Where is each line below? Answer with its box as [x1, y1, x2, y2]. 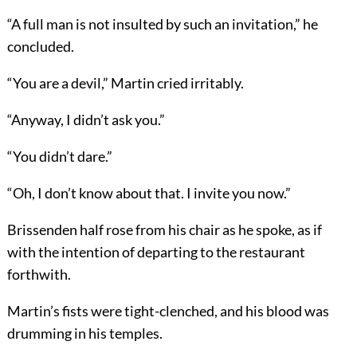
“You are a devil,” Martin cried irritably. [6, 74, 244, 92]
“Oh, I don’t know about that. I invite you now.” [6, 184, 291, 202]
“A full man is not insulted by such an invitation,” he [6, 15, 318, 33]
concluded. [6, 37, 74, 56]
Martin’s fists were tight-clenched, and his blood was [6, 302, 329, 320]
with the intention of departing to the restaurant [6, 243, 305, 261]
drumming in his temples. [6, 324, 163, 343]
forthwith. [6, 265, 71, 284]
